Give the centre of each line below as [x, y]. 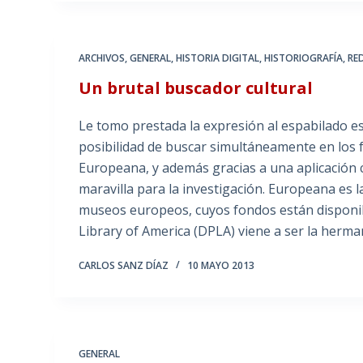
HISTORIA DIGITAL [218, 58]
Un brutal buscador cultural [196, 88]
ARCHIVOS [102, 58]
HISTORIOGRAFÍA [304, 58]
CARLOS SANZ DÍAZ [124, 266]
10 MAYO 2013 [221, 266]
